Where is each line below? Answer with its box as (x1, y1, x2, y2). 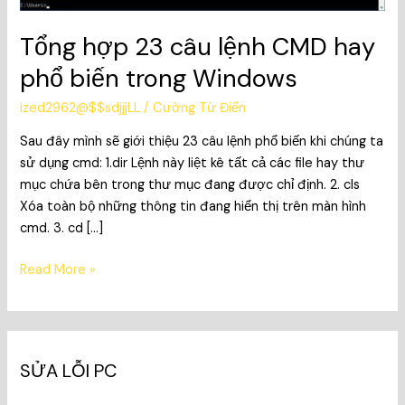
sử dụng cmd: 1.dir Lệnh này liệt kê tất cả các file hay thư (20, 154, 365, 172)
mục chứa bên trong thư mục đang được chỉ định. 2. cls (20, 175, 361, 193)
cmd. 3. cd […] (20, 219, 104, 237)
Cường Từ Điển (153, 99, 247, 118)
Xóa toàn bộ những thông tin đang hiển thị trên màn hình (20, 197, 367, 215)
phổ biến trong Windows (20, 61, 298, 94)
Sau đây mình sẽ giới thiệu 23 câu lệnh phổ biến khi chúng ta (20, 132, 384, 150)
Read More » (20, 260, 97, 278)
